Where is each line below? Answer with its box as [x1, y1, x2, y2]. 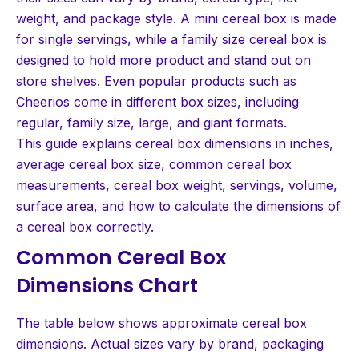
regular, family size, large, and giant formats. [16, 114, 287, 131]
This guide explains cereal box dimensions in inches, [16, 135, 333, 151]
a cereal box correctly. [16, 218, 154, 235]
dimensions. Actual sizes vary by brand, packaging [16, 335, 324, 352]
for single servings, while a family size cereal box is [16, 30, 327, 47]
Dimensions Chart [16, 271, 198, 300]
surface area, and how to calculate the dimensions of [16, 197, 341, 214]
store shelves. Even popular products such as [16, 72, 296, 89]
